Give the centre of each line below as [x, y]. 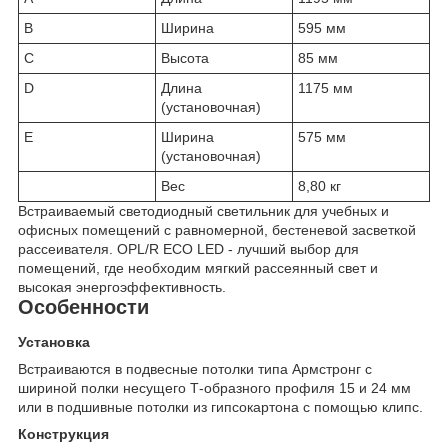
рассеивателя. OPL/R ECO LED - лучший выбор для [188, 248]
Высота [185, 57]
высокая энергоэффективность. [122, 286]
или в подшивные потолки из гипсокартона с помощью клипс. [220, 407]
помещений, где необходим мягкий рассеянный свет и [198, 267]
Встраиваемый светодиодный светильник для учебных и [203, 210]
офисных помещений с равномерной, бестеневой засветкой [217, 229]
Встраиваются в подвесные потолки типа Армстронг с [195, 369]
